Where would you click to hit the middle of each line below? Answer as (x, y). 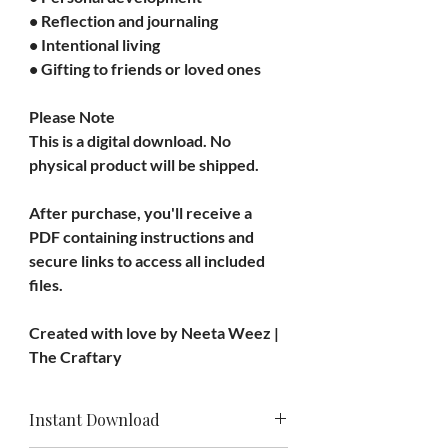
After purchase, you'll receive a (142, 212)
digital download (145, 140)
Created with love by (105, 332)
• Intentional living (94, 44)
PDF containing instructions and (143, 236)
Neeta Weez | (231, 332)
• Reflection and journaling (123, 20)
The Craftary (75, 356)
